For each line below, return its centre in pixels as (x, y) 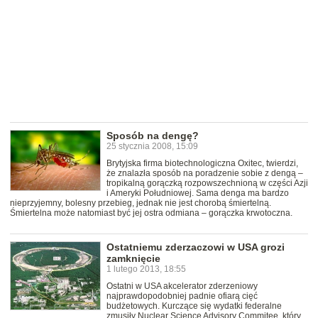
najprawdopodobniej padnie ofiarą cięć (182, 296)
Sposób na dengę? (153, 136)
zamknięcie (133, 259)
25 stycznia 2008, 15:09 (152, 147)
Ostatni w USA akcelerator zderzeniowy (182, 286)
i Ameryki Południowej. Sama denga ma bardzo (198, 193)
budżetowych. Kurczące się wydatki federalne (194, 306)
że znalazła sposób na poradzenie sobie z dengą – (205, 174)
